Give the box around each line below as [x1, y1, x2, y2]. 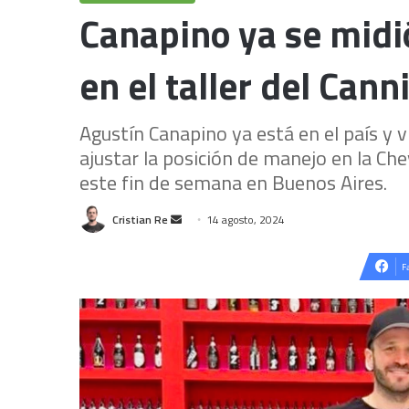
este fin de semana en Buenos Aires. [79, 167, 387, 198]
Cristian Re [112, 211, 168, 228]
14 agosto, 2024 [206, 211, 285, 228]
